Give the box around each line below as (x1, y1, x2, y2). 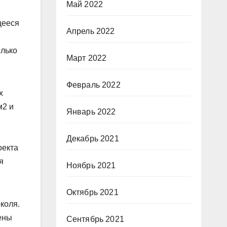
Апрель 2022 (66, 27, 115, 36)
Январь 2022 (66, 107, 116, 117)
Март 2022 (66, 54, 107, 63)
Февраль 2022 (66, 81, 121, 90)
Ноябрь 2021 (66, 161, 116, 170)
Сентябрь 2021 (66, 215, 125, 224)
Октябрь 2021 (66, 188, 119, 197)
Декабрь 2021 (66, 134, 119, 143)
